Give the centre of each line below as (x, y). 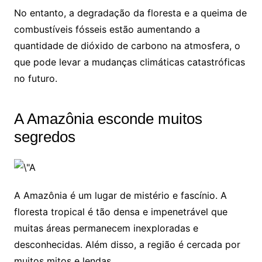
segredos (44, 137)
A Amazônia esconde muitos (108, 119)
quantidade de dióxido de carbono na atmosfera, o (127, 46)
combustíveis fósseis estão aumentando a (107, 30)
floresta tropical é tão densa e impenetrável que (120, 211)
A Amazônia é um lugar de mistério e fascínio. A (120, 195)
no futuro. (35, 79)
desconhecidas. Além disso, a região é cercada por (127, 244)
